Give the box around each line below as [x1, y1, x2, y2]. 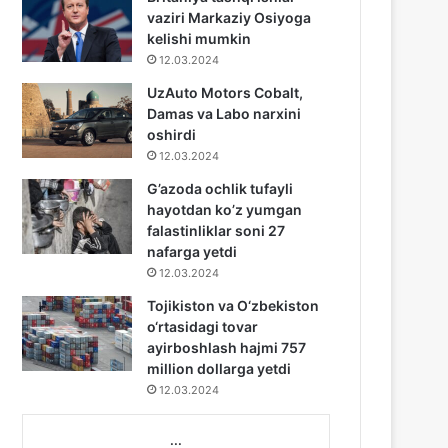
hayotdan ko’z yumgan [147, 201, 303, 218]
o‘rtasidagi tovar [147, 318, 259, 335]
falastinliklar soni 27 [147, 222, 286, 239]
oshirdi [147, 126, 197, 143]
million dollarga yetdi [147, 360, 292, 377]
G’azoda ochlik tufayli [147, 180, 294, 197]
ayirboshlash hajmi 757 [147, 339, 307, 356]
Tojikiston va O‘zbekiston [147, 297, 320, 314]
